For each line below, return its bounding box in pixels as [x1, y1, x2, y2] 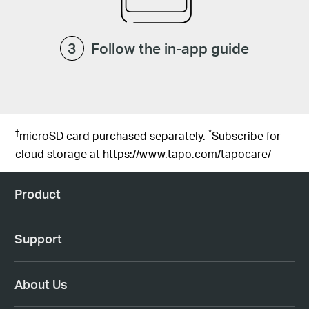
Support [14, 231, 62, 247]
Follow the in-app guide [91, 39, 250, 57]
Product [14, 186, 61, 202]
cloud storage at [15, 146, 103, 161]
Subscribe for [212, 128, 281, 143]
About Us [14, 276, 68, 292]
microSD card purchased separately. [19, 128, 209, 143]
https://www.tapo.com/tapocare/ [103, 146, 272, 161]
